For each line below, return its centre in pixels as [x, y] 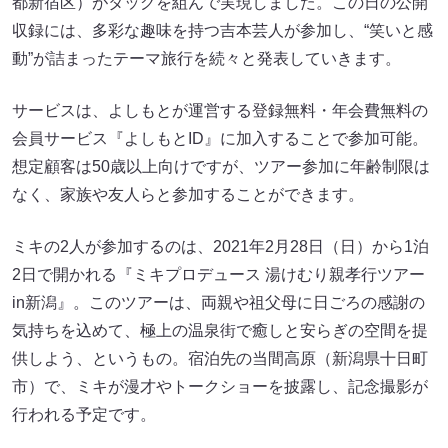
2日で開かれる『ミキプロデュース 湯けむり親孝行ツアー [218, 274]
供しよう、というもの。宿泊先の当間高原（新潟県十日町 [220, 358]
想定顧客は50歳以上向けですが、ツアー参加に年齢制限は [221, 166]
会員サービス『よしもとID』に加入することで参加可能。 [220, 138]
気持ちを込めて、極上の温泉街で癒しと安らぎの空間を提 [220, 330]
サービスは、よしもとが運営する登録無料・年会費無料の [220, 110]
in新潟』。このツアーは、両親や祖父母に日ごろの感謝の [218, 302]
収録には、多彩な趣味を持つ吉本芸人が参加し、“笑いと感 [222, 30]
